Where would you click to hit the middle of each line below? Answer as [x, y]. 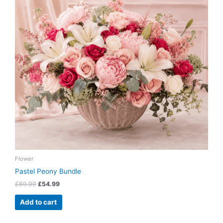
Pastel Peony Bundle [48, 171]
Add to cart [39, 202]
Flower [24, 159]
